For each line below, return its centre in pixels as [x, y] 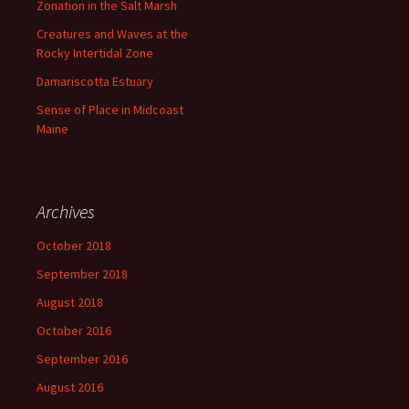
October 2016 [74, 330]
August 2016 [70, 387]
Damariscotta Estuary [95, 81]
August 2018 [70, 302]
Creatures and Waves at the [112, 33]
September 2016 [82, 358]
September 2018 [82, 273]
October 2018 [74, 245]
